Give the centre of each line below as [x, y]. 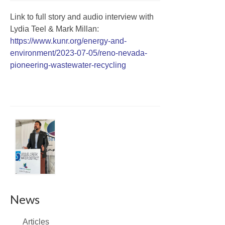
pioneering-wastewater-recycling [68, 65]
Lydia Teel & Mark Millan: [54, 29]
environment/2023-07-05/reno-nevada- [79, 53]
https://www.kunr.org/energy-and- [68, 41]
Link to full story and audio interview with [82, 17]
